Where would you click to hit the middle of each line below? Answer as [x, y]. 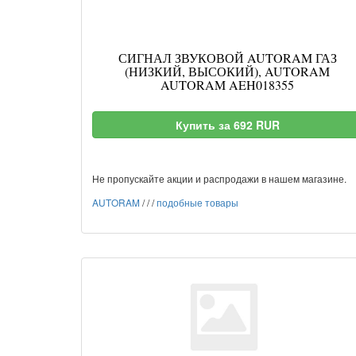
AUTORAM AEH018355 [227, 85]
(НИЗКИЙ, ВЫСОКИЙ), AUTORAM [227, 71]
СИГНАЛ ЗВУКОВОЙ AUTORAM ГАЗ [227, 58]
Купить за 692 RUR [227, 125]
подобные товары [197, 202]
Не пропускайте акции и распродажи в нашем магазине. [219, 178]
